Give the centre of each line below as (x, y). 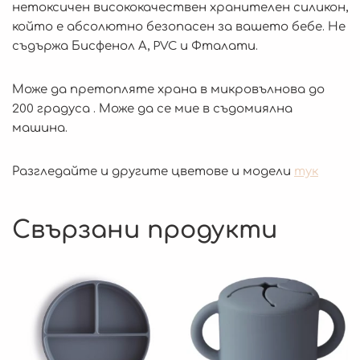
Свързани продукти (145, 230)
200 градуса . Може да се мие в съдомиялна (152, 108)
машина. (40, 128)
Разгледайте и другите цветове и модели (153, 171)
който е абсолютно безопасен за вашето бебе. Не (179, 27)
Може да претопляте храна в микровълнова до (168, 89)
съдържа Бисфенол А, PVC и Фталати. (135, 46)
